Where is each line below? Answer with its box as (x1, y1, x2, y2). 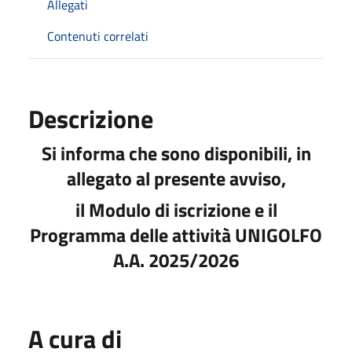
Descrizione (28, 100, 153, 137)
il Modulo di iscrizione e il (75, 196, 277, 224)
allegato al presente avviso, (66, 164, 286, 192)
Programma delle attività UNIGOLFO (30, 221, 322, 249)
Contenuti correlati (47, 27, 148, 46)
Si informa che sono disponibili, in (41, 139, 311, 167)
